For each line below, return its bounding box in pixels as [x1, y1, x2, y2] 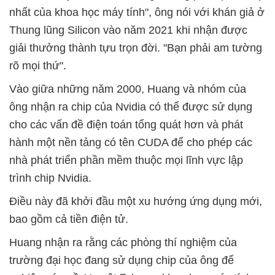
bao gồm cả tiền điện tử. [9, 213, 128, 225]
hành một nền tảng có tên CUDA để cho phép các [9, 136, 252, 149]
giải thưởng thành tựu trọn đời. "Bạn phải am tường [9, 42, 262, 54]
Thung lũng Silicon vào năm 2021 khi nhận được [9, 24, 247, 36]
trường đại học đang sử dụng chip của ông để [9, 254, 234, 266]
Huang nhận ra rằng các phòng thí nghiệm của [9, 236, 237, 249]
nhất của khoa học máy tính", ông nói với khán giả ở [9, 6, 265, 18]
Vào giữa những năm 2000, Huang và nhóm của [9, 83, 246, 95]
